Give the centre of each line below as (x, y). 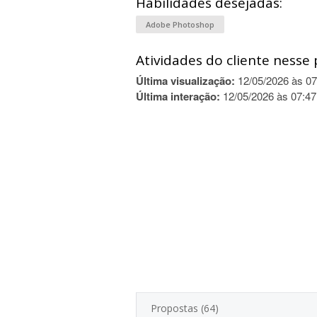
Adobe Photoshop (180, 24)
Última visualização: (185, 81)
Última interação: (178, 96)
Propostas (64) (185, 308)
